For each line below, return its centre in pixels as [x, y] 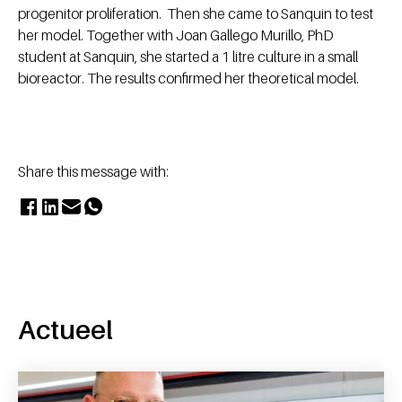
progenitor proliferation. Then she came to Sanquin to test [196, 14]
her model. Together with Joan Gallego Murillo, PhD [176, 35]
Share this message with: [93, 172]
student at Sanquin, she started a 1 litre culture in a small [188, 57]
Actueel [66, 330]
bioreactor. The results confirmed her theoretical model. [190, 79]
